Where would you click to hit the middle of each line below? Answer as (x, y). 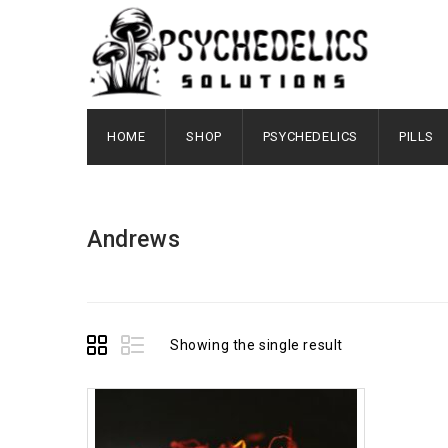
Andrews (134, 239)
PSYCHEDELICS (310, 136)
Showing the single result (256, 345)
